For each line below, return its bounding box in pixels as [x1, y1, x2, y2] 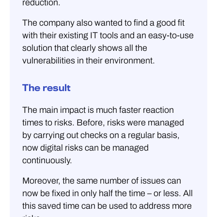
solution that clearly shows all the [22, 43, 147, 53]
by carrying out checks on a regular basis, [22, 130, 180, 140]
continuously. [22, 155, 72, 165]
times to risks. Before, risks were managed [22, 117, 184, 127]
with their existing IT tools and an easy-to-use [22, 30, 194, 40]
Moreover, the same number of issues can [22, 175, 181, 186]
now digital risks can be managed [22, 142, 149, 153]
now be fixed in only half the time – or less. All [22, 188, 193, 198]
